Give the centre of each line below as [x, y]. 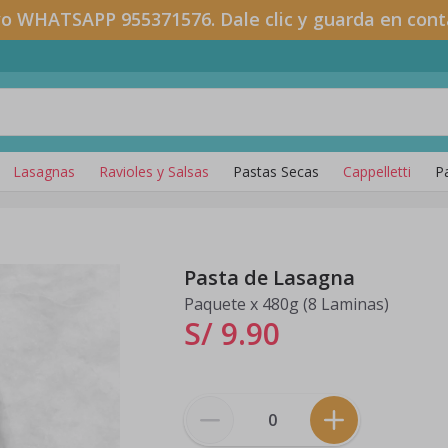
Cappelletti [377, 171]
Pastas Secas [276, 171]
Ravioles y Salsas [154, 171]
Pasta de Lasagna [269, 277]
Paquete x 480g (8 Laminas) [286, 304]
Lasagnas [44, 171]
